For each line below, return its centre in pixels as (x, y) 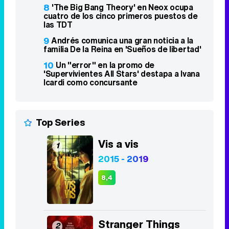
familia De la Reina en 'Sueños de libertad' (122, 49)
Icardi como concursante (90, 83)
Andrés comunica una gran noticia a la (122, 41)
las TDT (58, 25)
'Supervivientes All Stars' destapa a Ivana (122, 74)
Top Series (60, 122)
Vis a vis (118, 144)
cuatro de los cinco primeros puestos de (121, 16)
